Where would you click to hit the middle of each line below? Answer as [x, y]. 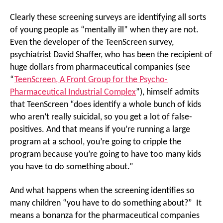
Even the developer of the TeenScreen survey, [92, 43]
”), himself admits [167, 92]
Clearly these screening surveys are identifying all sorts [108, 18]
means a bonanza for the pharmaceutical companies [105, 216]
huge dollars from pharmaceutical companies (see [100, 67]
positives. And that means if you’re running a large [100, 130]
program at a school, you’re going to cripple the [96, 142]
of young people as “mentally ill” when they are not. [105, 30]
